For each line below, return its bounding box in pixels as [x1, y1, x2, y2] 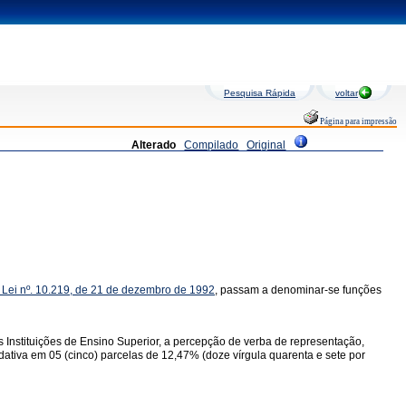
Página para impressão [318, 117, 397, 126]
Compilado [184, 139, 239, 151]
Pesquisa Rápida [224, 88, 295, 98]
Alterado [131, 139, 177, 151]
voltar [335, 88, 358, 98]
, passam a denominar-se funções [215, 284, 382, 296]
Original [246, 139, 286, 151]
